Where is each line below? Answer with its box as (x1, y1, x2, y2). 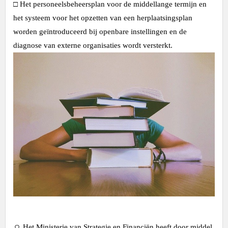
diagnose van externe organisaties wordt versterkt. (13, 41, 173, 49)
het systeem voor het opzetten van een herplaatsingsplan (13, 14, 192, 22)
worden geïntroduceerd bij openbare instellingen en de (13, 27, 187, 36)
